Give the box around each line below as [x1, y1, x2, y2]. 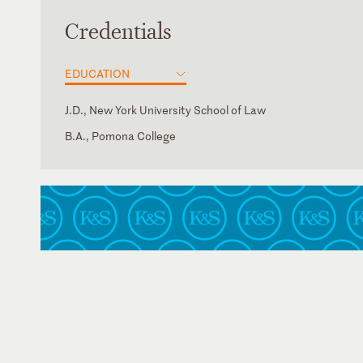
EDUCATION [65, 66, 130, 81]
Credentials [65, 18, 171, 46]
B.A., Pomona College [65, 128, 176, 143]
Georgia [65, 146, 106, 161]
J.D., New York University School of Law [65, 102, 266, 117]
